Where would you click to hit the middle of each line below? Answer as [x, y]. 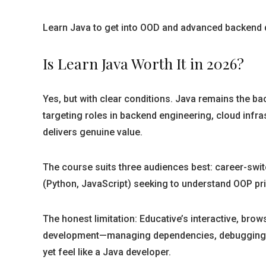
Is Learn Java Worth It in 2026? [143, 63]
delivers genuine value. [93, 132]
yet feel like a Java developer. [107, 252]
